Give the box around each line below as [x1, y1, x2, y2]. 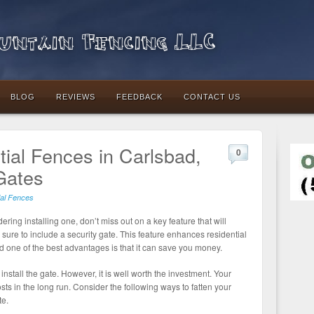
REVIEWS [56, 93, 95, 101]
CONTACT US [184, 93, 240, 101]
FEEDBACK [116, 93, 163, 101]
